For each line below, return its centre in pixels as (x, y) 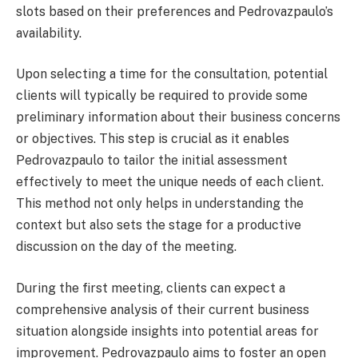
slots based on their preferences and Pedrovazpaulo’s (175, 11)
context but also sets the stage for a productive (159, 225)
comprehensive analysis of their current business (163, 309)
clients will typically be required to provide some (162, 96)
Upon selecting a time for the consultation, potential (172, 74)
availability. (49, 33)
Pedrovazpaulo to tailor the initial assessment (152, 161)
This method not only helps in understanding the (160, 204)
